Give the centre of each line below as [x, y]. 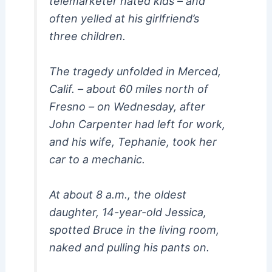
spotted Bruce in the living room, [134, 229]
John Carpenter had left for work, [137, 124]
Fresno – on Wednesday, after [127, 106]
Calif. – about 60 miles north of [128, 89]
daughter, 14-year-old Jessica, [127, 212]
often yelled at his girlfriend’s [124, 18]
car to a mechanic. [97, 159]
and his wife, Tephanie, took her [133, 141]
